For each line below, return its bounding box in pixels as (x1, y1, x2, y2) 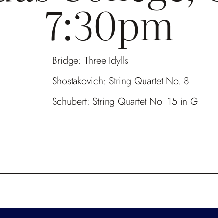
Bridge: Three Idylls (52, 54, 129, 68)
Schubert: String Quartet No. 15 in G (52, 94, 198, 109)
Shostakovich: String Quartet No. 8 (52, 74, 190, 88)
